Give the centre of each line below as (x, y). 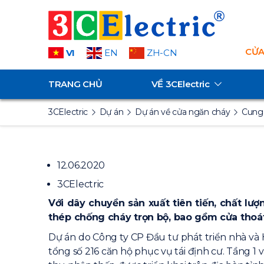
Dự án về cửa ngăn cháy (182, 112)
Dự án (111, 112)
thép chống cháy (90, 217)
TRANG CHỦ (75, 84)
